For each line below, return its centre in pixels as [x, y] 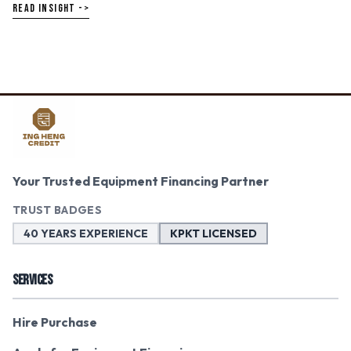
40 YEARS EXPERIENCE [86, 233]
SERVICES [33, 280]
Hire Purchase [55, 322]
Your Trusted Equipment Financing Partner [141, 181]
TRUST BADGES [58, 210]
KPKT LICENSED [213, 233]
